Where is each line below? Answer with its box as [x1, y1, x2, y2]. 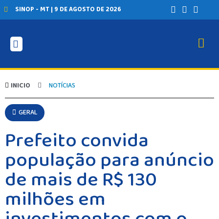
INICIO [11, 80, 30, 91]
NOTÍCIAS [49, 80, 75, 91]
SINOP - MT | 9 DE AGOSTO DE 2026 [15, 4, 121, 15]
